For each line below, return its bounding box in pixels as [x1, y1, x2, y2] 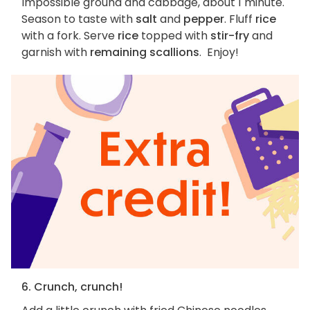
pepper [183, 11, 224, 28]
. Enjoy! [199, 44, 239, 61]
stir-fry [210, 28, 249, 44]
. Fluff [224, 11, 255, 28]
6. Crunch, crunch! [21, 278, 122, 295]
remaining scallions [90, 44, 199, 61]
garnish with [21, 44, 90, 61]
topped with [138, 28, 210, 44]
